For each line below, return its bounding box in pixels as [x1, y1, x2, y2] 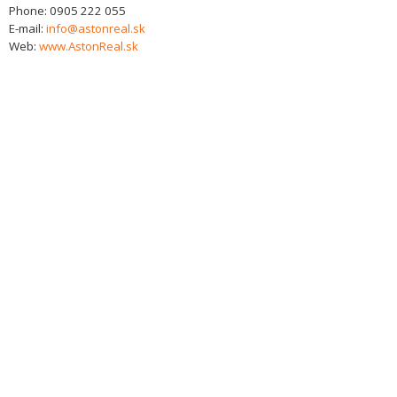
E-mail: [9, 20, 46, 36]
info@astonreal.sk [46, 20, 145, 36]
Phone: [9, 3, 50, 19]
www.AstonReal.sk [39, 38, 138, 54]
